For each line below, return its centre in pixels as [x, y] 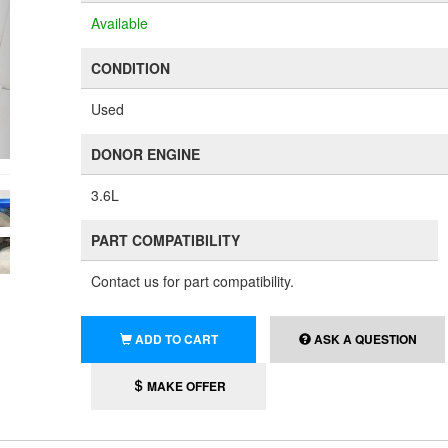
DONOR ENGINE [146, 154]
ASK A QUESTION [363, 339]
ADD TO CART [176, 339]
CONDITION [131, 68]
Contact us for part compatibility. [193, 281]
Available [120, 23]
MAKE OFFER [184, 386]
